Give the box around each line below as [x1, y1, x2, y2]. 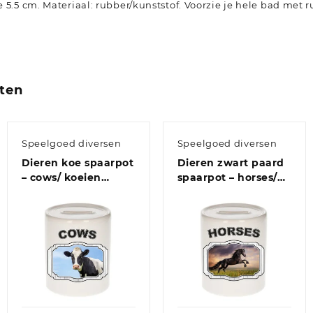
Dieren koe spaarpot [21, 156, 134, 170]
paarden [177, 186, 224, 199]
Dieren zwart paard [177, 156, 284, 170]
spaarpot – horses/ [177, 171, 277, 184]
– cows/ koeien [21, 171, 101, 184]
